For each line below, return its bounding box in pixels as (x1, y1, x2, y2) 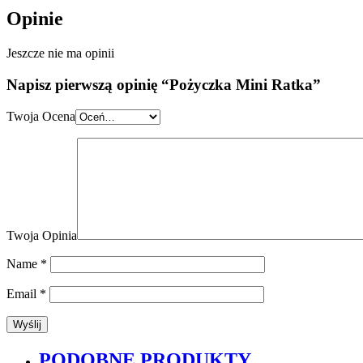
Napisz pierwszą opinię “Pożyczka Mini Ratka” (6, 75, 321, 93)
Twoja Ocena (6, 109, 75, 123)
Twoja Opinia (6, 228, 77, 242)
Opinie (6, 8, 63, 30)
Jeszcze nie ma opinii (6, 46, 114, 61)
